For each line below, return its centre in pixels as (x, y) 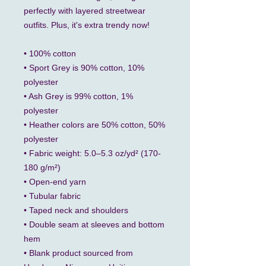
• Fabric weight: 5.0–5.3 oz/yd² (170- (92, 153)
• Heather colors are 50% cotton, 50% (94, 125)
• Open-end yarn (55, 182)
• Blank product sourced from (78, 253)
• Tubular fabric (52, 196)
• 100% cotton (50, 53)
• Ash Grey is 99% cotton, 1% (78, 96)
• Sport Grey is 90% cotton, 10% (84, 68)
